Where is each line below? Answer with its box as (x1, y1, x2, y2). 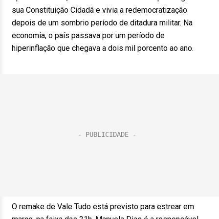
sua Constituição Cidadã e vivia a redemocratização (12, 5, 187, 15)
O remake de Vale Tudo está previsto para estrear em (12, 202, 194, 211)
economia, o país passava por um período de (12, 31, 165, 40)
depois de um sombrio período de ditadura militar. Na (12, 18, 193, 27)
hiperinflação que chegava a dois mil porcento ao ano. (12, 44, 194, 53)
